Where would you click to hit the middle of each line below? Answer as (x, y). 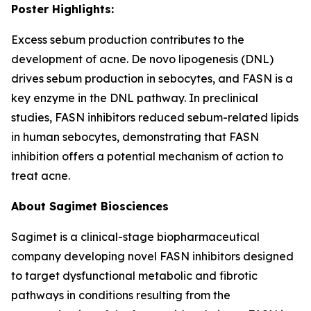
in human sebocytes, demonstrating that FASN (135, 137)
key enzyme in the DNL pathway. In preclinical (135, 98)
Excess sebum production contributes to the (128, 40)
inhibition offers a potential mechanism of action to (147, 156)
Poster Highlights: (62, 9)
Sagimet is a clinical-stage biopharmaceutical (135, 237)
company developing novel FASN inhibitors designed (152, 256)
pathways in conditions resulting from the (121, 295)
